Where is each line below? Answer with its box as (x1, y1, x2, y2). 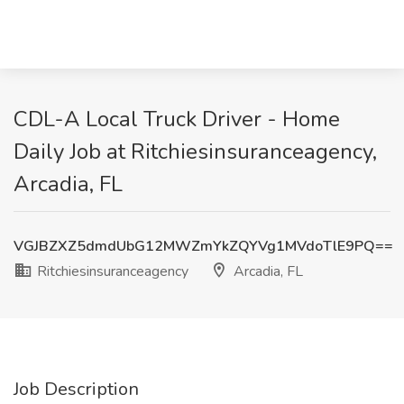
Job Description (14, 377, 139, 401)
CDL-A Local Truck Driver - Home (14, 105, 340, 133)
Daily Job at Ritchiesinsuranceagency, (14, 137, 377, 166)
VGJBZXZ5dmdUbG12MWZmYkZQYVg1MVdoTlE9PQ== (14, 236, 393, 256)
